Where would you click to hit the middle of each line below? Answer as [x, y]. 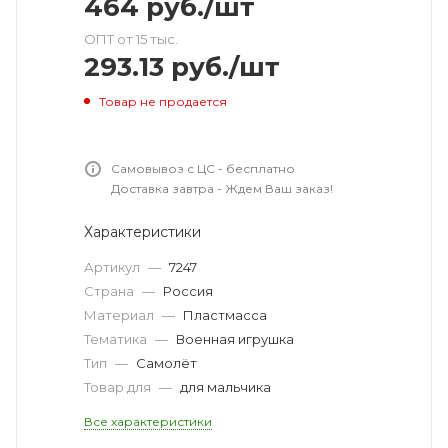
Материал [120, 314]
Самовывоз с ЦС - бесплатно [203, 168]
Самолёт [166, 362]
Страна [110, 290]
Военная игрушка [235, 338]
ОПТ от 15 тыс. [131, 39]
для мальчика [225, 386]
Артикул [113, 266]
